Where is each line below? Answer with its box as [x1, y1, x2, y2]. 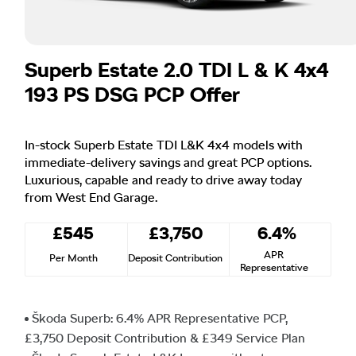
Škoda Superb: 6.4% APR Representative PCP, [32, 310, 288, 326]
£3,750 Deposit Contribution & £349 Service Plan [25, 330, 305, 346]
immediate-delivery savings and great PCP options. [25, 154, 311, 170]
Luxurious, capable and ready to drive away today [25, 172, 302, 188]
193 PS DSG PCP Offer [25, 81, 240, 106]
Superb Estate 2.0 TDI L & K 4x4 [25, 56, 328, 82]
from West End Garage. [25, 189, 157, 205]
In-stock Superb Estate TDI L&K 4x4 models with [25, 137, 303, 153]
